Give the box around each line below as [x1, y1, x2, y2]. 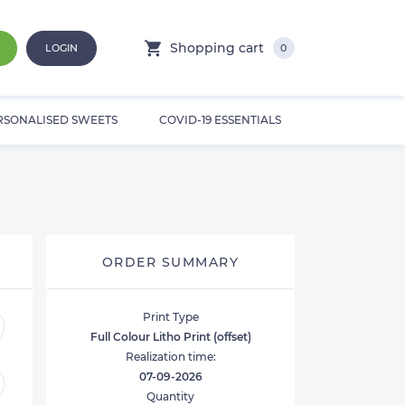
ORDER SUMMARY [101, 254, 240, 271]
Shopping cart [169, 40, 264, 57]
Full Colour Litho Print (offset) [89, 330, 251, 344]
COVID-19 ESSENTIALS [159, 113, 281, 127]
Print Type [142, 310, 199, 325]
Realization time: [125, 350, 216, 364]
